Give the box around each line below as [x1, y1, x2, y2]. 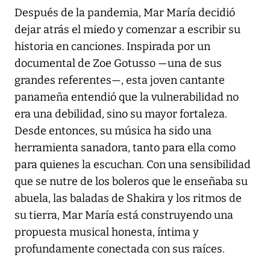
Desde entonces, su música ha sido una [14, 124, 212, 137]
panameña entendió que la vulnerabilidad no [14, 90, 239, 104]
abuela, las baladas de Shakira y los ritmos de [14, 191, 242, 205]
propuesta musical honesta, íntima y [14, 225, 199, 239]
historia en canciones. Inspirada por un [14, 39, 210, 53]
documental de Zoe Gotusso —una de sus [14, 56, 222, 70]
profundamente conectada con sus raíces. [14, 242, 225, 256]
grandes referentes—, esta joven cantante [14, 73, 225, 87]
